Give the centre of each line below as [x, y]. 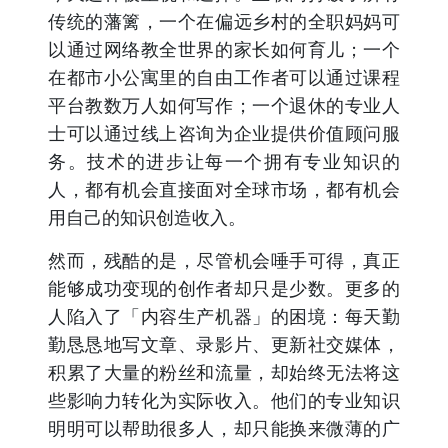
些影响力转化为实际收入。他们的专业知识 [224, 400]
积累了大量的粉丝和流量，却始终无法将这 [224, 372]
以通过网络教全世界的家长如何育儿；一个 [224, 49]
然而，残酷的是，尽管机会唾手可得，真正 [224, 260]
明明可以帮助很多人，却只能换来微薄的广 [224, 428]
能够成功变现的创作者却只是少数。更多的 [224, 288]
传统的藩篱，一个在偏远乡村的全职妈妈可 [224, 21]
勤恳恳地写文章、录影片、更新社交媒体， [224, 344]
